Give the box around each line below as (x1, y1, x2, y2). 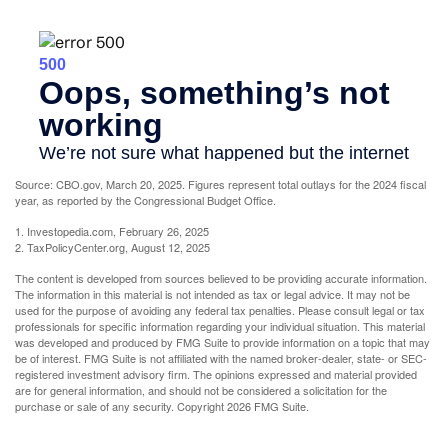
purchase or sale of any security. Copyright (15, 397, 227, 414)
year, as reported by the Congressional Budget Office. (15, 191, 276, 208)
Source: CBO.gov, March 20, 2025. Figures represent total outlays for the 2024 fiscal (15, 175, 426, 192)
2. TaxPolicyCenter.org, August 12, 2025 (15, 238, 210, 255)
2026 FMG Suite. (227, 397, 309, 414)
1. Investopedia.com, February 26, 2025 (15, 222, 209, 239)
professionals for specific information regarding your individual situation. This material (15, 317, 425, 334)
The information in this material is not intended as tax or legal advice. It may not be (15, 285, 410, 302)
